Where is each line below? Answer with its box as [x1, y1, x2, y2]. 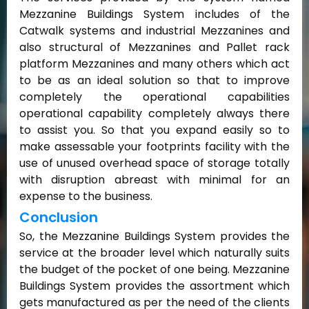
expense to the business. [19, 188, 152, 204]
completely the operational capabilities [19, 88, 290, 105]
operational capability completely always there [19, 105, 290, 121]
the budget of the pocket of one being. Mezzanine [19, 261, 290, 278]
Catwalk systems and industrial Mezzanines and [19, 22, 290, 39]
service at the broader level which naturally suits [19, 245, 290, 261]
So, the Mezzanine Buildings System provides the [19, 228, 290, 245]
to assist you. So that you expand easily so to [19, 121, 290, 138]
